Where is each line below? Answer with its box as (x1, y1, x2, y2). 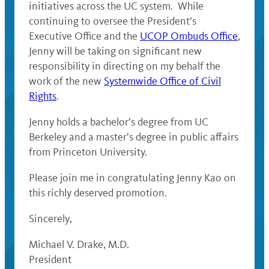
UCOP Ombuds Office (140, 29, 238, 43)
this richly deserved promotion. (29, 186, 167, 200)
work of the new (29, 74, 104, 88)
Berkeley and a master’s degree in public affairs (29, 130, 238, 144)
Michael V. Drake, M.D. (29, 238, 129, 252)
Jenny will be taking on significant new (29, 44, 202, 58)
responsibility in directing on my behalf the (29, 59, 220, 73)
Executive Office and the (29, 29, 140, 43)
